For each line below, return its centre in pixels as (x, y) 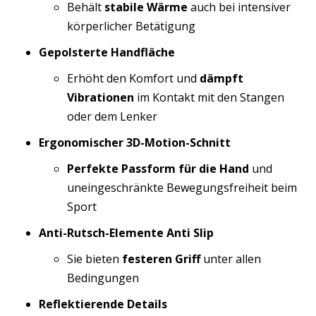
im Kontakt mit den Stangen (209, 97)
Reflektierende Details (103, 304)
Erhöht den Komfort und (133, 78)
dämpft (221, 78)
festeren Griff (161, 259)
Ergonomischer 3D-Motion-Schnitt (135, 142)
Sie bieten (95, 259)
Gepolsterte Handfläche (107, 52)
